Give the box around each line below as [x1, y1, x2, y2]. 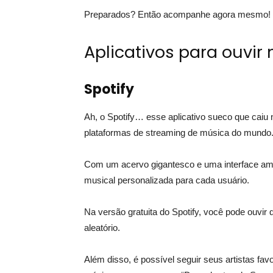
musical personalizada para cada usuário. [84, 174, 249, 185]
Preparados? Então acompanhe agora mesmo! [84, 9, 271, 19]
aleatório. [84, 222, 120, 233]
